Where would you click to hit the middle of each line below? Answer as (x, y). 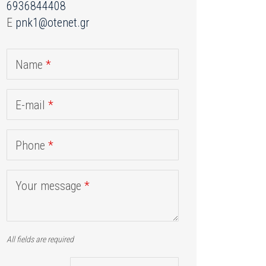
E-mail (32, 105)
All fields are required (40, 240)
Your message (50, 186)
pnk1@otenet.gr (53, 23)
